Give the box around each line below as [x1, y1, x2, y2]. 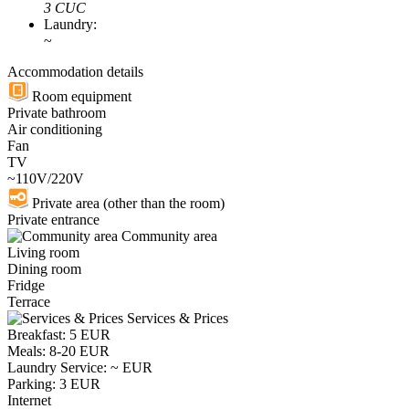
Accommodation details [7, 64, 143, 80]
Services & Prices [123, 310, 228, 327]
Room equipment [28, 89, 131, 105]
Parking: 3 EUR [7, 376, 100, 393]
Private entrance [7, 212, 100, 228]
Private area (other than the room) [28, 195, 225, 212]
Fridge [7, 278, 45, 294]
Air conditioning [7, 121, 102, 138]
